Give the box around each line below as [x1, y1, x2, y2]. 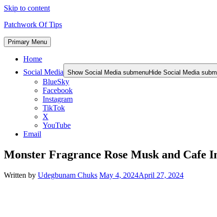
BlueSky [43, 77, 69, 86]
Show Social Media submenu [67, 69, 149, 76]
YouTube [43, 121, 71, 129]
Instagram [43, 95, 73, 103]
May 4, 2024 [99, 170, 139, 179]
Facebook [43, 86, 73, 94]
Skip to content [4, 4, 50, 12]
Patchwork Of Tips [4, 20, 62, 29]
